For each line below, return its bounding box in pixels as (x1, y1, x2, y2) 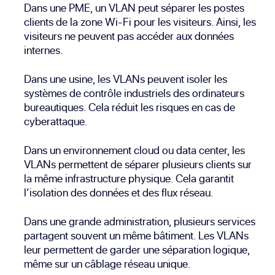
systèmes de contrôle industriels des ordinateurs (24, 85, 245, 101)
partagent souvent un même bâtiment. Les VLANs (24, 228, 249, 244)
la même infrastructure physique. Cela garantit (24, 171, 234, 187)
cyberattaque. (24, 114, 88, 130)
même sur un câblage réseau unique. (24, 256, 192, 272)
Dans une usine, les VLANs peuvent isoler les (24, 71, 228, 87)
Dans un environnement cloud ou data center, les (24, 142, 246, 158)
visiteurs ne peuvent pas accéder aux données (24, 28, 234, 44)
